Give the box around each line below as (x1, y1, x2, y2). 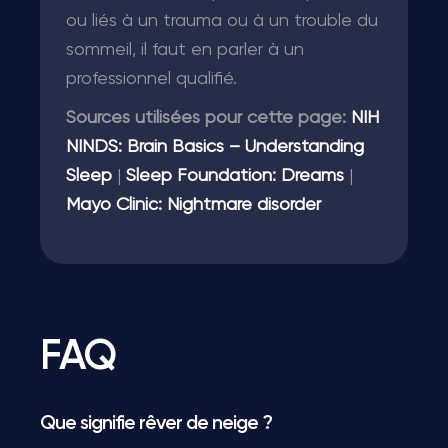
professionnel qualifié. (66, 70, 237, 88)
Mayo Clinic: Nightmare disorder (66, 196, 321, 214)
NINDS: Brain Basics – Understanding (66, 138, 364, 156)
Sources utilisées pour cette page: (66, 109, 346, 127)
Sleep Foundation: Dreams (126, 167, 344, 185)
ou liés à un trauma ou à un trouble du (66, 12, 378, 30)
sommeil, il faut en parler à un (66, 41, 304, 59)
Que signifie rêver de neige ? (40, 414, 272, 433)
